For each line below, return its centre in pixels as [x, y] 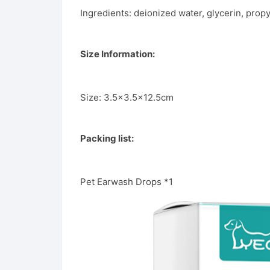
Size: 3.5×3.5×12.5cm [127, 97]
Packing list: [107, 138]
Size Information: [118, 54]
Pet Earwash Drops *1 [127, 182]
